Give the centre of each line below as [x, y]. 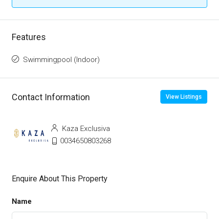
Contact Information [51, 97]
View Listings [184, 97]
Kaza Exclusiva [85, 129]
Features [29, 37]
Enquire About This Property [60, 179]
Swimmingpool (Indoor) [61, 60]
